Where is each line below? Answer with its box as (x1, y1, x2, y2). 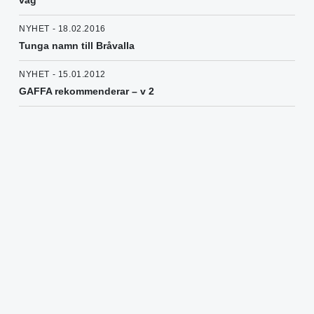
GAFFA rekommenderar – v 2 (19, 86, 154, 97)
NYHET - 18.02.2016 (19, 24, 106, 34)
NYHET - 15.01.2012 (19, 69, 106, 80)
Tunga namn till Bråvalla (19, 40, 135, 52)
